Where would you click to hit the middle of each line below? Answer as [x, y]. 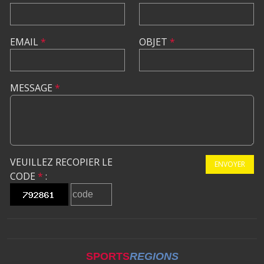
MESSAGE [32, 88]
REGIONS [154, 257]
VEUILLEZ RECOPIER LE [61, 162]
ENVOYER [230, 164]
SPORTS [108, 257]
